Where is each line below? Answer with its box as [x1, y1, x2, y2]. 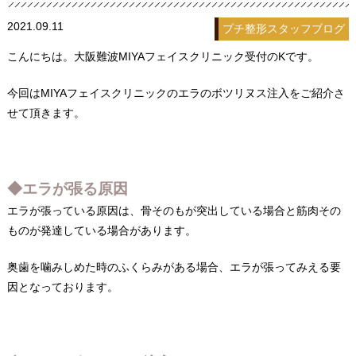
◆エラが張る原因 [6, 180, 128, 197]
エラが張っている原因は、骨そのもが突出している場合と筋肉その [6, 203, 341, 217]
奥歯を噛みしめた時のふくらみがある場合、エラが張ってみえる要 [6, 260, 341, 273]
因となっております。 [6, 280, 118, 293]
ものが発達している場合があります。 [6, 223, 196, 237]
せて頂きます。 [6, 106, 85, 119]
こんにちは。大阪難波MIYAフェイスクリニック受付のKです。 [6, 49, 319, 63]
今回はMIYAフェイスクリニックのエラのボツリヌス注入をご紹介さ [6, 86, 345, 99]
